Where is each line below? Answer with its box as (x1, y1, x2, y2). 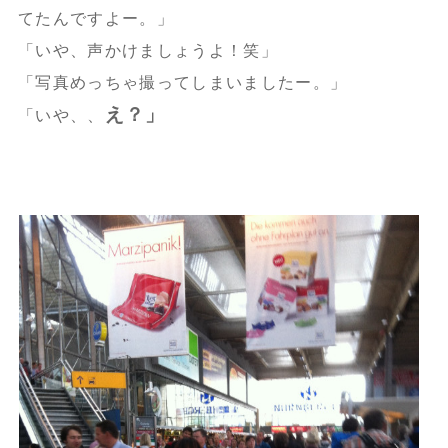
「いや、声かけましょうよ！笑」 (17, 42, 278, 60)
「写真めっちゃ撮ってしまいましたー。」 (17, 74, 348, 92)
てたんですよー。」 (17, 10, 174, 28)
